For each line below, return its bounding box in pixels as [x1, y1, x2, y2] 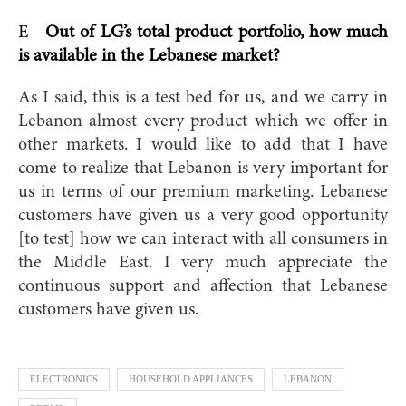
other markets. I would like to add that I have [18, 135, 388, 154]
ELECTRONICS [30, 372, 98, 384]
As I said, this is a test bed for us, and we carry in [18, 88, 388, 107]
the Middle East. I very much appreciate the [18, 253, 388, 272]
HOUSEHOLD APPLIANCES [129, 372, 253, 384]
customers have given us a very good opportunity [18, 206, 388, 225]
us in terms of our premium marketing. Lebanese [18, 182, 388, 201]
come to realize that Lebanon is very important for [18, 159, 388, 178]
